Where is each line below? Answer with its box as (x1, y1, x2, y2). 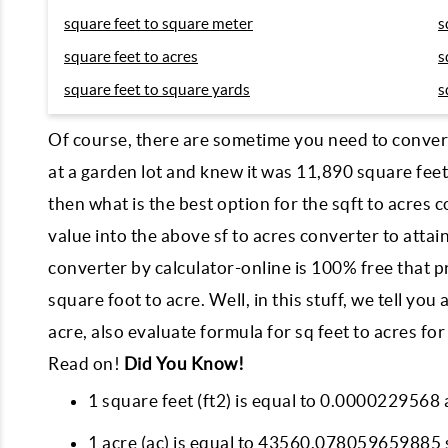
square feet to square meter (64, 15, 253, 32)
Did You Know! (123, 354, 244, 373)
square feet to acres (64, 48, 198, 65)
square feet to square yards (64, 81, 250, 98)
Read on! (48, 354, 124, 373)
